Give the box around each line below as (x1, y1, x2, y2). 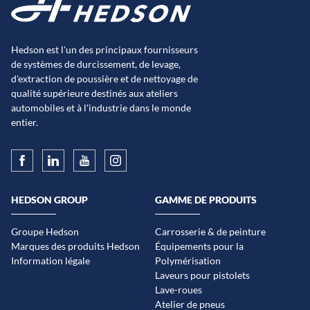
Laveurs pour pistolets (155, 269, 250, 282)
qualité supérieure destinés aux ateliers (11, 87, 178, 100)
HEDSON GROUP (11, 193, 88, 206)
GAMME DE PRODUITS (155, 193, 257, 206)
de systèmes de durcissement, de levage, (11, 58, 181, 71)
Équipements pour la (155, 240, 244, 253)
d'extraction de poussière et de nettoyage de (11, 73, 198, 85)
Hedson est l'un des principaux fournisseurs (11, 44, 198, 56)
